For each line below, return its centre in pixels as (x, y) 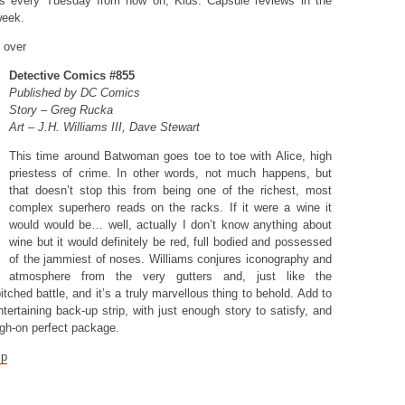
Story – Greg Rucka (61, 110)
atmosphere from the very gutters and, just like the (170, 276)
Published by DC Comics (75, 93)
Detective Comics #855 (72, 75)
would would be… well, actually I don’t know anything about (170, 225)
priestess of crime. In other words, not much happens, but (170, 173)
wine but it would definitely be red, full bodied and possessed (170, 242)
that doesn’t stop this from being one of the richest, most (170, 190)
